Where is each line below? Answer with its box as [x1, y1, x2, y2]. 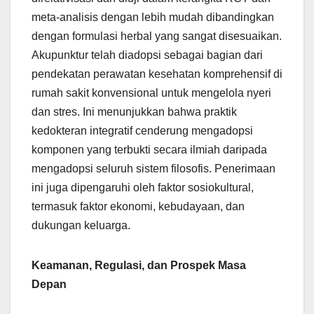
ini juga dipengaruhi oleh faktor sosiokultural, [32, 182, 254, 194]
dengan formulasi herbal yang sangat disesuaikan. [32, 30, 282, 43]
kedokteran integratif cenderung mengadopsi [32, 125, 253, 137]
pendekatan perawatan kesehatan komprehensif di [32, 68, 282, 81]
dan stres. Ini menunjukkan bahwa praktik [32, 106, 237, 118]
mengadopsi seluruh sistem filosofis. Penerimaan [32, 163, 275, 175]
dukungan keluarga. [32, 219, 130, 232]
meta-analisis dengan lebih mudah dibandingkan [32, 11, 274, 24]
